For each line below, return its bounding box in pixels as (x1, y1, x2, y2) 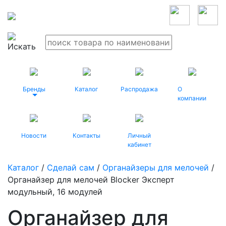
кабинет (127, 141, 151, 148)
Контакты (73, 132, 101, 139)
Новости (21, 132, 47, 139)
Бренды (22, 85, 45, 93)
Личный (128, 132, 151, 139)
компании (177, 94, 206, 102)
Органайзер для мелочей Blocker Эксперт (8, 175, 175, 185)
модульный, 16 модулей (8, 187, 102, 197)
